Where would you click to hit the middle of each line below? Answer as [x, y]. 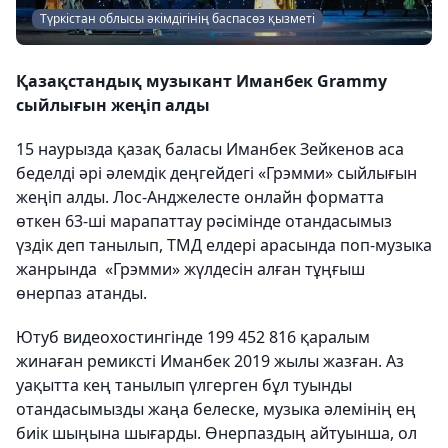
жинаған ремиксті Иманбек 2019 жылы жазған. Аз [210, 361]
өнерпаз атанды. [81, 293]
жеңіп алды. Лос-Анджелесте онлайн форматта [200, 197]
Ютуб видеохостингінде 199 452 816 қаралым [193, 337]
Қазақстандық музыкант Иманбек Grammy [201, 81]
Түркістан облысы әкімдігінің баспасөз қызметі [177, 19]
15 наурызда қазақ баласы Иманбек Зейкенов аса [210, 149]
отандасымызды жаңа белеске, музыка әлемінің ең [216, 409]
